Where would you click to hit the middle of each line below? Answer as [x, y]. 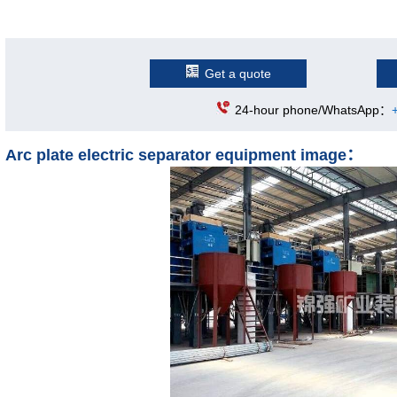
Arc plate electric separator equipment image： [184, 156]
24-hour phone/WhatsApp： [314, 110]
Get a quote [238, 74]
